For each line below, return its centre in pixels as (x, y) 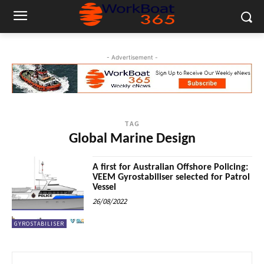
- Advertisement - (132, 57)
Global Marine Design (132, 139)
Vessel (105, 188)
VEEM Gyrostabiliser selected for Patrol (171, 178)
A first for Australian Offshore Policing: (171, 168)
